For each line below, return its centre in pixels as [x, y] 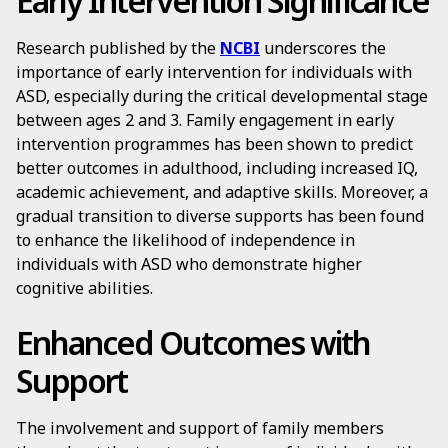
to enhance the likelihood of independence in [185, 240]
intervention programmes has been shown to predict [214, 144]
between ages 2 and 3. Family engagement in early [205, 120]
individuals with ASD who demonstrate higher [189, 264]
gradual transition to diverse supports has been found [220, 216]
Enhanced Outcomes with [193, 342]
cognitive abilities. [84, 288]
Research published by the [118, 48]
